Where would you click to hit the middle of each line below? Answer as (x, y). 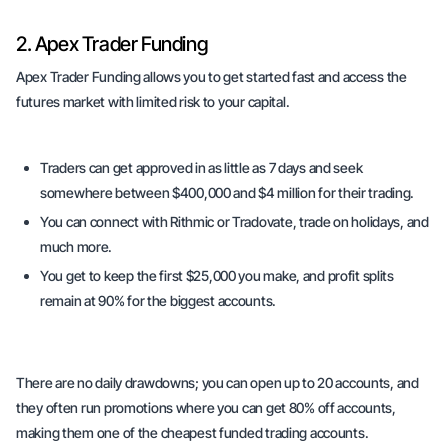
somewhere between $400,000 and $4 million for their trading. (228, 192)
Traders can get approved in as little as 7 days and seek (201, 167)
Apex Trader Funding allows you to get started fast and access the (211, 76)
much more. (77, 246)
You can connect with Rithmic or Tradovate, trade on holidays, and (234, 221)
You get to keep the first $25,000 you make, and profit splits (217, 275)
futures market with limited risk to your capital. (154, 101)
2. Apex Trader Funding (112, 44)
